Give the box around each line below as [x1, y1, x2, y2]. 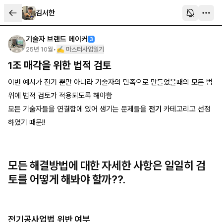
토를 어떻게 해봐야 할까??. [8, 172, 125, 187]
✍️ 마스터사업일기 [56, 46, 104, 53]
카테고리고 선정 [164, 105, 211, 113]
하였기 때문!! [8, 118, 45, 127]
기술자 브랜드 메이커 [26, 35, 88, 44]
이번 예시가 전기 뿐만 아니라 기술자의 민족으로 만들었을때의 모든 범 [8, 78, 213, 87]
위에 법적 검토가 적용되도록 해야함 [8, 91, 112, 100]
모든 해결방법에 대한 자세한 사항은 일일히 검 [8, 159, 206, 173]
